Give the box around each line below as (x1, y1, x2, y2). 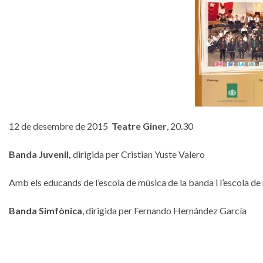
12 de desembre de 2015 (9, 120, 112, 131)
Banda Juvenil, (9, 149, 71, 160)
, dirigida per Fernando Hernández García (82, 205, 247, 216)
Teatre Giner (112, 120, 167, 131)
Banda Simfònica (9, 205, 82, 216)
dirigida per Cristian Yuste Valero (71, 149, 205, 160)
